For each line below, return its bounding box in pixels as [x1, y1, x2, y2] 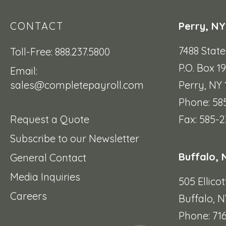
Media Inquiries [10, 171, 80, 184]
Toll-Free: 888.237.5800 [10, 45, 110, 59]
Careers [10, 190, 47, 203]
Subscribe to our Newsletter [10, 132, 139, 145]
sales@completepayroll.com [10, 79, 144, 92]
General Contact [10, 151, 86, 164]
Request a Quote [10, 113, 89, 126]
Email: [10, 65, 37, 78]
